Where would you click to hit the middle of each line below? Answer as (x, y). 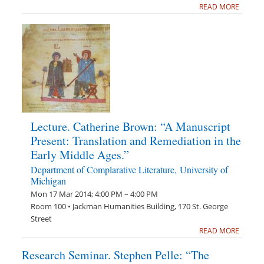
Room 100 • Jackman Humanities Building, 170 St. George (130, 206)
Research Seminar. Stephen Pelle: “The (116, 255)
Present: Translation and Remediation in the (136, 141)
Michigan (49, 181)
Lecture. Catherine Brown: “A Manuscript (131, 126)
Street (42, 219)
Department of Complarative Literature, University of (130, 169)
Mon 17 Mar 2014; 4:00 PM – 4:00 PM (95, 194)
